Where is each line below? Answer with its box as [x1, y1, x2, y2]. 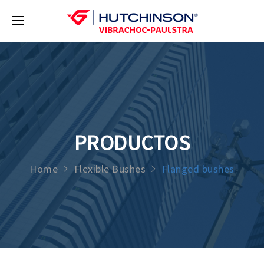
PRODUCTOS [74, 129, 190, 156]
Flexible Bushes [74, 161, 146, 176]
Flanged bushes [161, 161, 235, 176]
